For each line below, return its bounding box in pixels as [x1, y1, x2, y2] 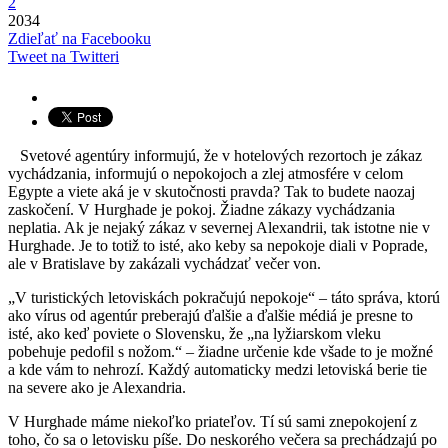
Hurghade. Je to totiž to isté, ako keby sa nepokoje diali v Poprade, [8, 236, 428, 254]
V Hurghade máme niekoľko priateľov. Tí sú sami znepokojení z [8, 412, 417, 430]
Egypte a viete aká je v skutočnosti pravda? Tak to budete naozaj [8, 182, 415, 200]
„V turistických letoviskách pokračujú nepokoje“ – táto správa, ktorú [8, 288, 440, 306]
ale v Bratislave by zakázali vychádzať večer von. [8, 254, 321, 272]
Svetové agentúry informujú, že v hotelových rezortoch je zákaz [20, 146, 422, 164]
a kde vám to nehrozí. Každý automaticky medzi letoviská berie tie [8, 360, 427, 378]
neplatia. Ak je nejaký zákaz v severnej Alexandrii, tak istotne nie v [8, 218, 430, 236]
